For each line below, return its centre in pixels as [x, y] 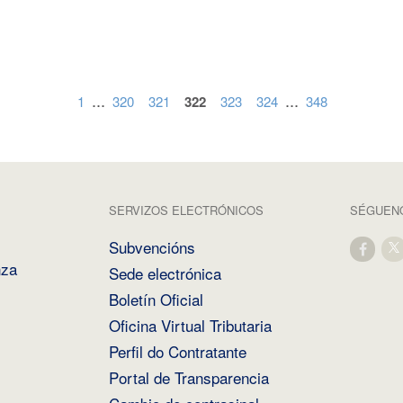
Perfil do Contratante [178, 351]
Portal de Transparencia [189, 377]
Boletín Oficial [157, 299]
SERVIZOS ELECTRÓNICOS [187, 210]
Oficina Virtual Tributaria [191, 325]
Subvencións [152, 247]
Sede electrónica [166, 273]
